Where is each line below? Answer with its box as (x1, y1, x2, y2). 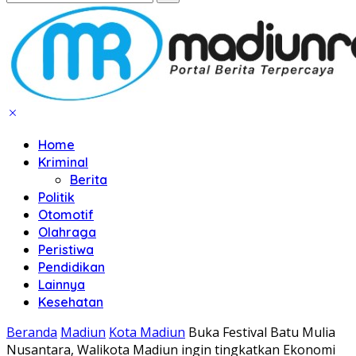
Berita (70, 172, 107, 188)
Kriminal (38, 154, 88, 170)
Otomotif (38, 207, 94, 222)
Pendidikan (38, 259, 105, 275)
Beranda (6, 323, 57, 341)
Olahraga (38, 224, 96, 240)
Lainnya (38, 277, 85, 292)
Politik (38, 189, 75, 205)
